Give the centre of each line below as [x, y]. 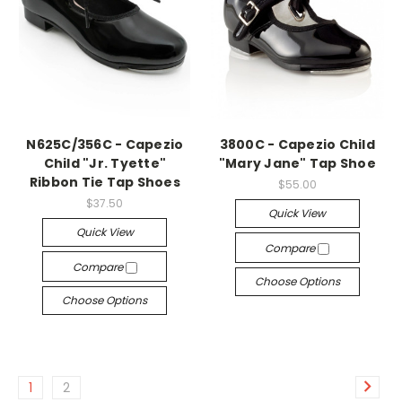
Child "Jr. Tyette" [105, 163]
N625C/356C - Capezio [105, 144]
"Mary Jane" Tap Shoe [297, 163]
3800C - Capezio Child [297, 144]
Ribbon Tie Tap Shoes [105, 182]
